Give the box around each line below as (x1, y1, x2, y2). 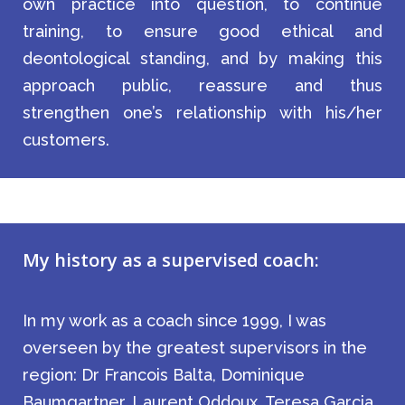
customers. (23, 130, 109, 149)
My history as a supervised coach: (23, 248, 319, 272)
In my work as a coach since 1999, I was (23, 311, 326, 330)
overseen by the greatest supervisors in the (23, 338, 367, 357)
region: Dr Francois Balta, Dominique (23, 365, 305, 384)
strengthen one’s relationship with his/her (23, 103, 382, 122)
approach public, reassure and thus (23, 76, 382, 95)
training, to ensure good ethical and (23, 22, 382, 41)
